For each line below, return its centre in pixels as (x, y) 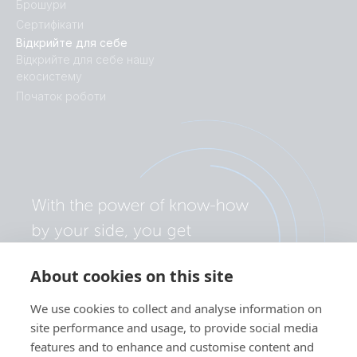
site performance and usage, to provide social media (174, 328)
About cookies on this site (132, 276)
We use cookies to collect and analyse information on (176, 308)
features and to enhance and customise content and (172, 347)
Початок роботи (61, 96)
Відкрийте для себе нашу (85, 60)
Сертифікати (50, 25)
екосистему (49, 76)
